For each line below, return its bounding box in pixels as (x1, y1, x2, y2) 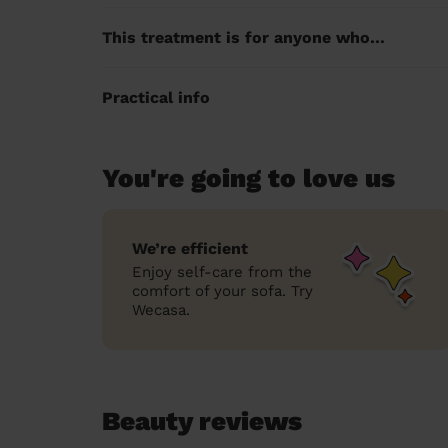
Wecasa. (132, 301, 190, 319)
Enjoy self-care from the (132, 263, 312, 281)
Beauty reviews (102, 406, 302, 436)
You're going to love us (102, 163, 395, 193)
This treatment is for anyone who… (102, 28, 385, 47)
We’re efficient (132, 239, 248, 258)
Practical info (102, 88, 210, 107)
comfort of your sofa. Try (132, 282, 313, 300)
